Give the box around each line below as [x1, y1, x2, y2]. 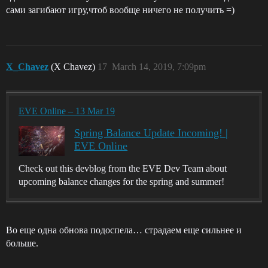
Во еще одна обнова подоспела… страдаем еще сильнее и [6, 224, 242, 235]
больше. [6, 237, 38, 248]
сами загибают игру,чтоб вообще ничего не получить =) [6, 4, 234, 15]
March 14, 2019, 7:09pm [112, 61, 206, 72]
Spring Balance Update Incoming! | [74, 126, 229, 139]
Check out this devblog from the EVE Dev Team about [19, 163, 227, 173]
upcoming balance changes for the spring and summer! [19, 176, 224, 187]
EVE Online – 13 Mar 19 [19, 105, 115, 116]
